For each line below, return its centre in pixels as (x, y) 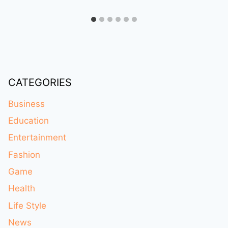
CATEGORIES (40, 82)
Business (26, 104)
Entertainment (37, 138)
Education (28, 120)
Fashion (24, 154)
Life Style (27, 205)
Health (22, 189)
